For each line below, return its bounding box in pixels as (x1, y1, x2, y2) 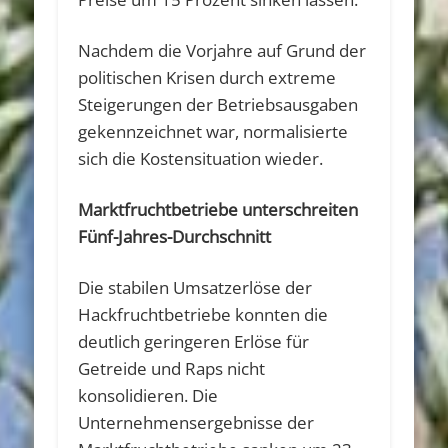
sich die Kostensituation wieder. (78, 146, 324, 170)
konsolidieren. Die (78, 383, 219, 407)
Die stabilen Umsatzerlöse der (78, 275, 313, 299)
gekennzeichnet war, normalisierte (78, 119, 349, 143)
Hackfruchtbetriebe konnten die (78, 302, 329, 326)
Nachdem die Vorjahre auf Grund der (78, 38, 367, 62)
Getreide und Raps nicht (78, 356, 266, 380)
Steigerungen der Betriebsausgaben (78, 92, 359, 116)
